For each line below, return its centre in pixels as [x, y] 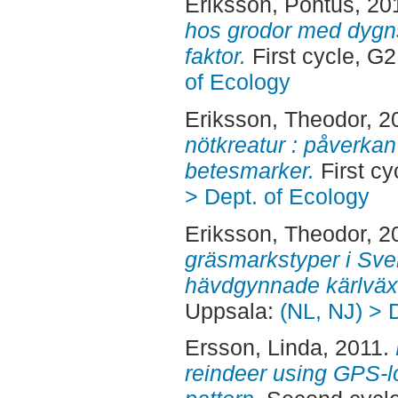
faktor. [215, 56]
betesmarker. [249, 170]
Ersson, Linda [253, 348]
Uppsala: [232, 310]
